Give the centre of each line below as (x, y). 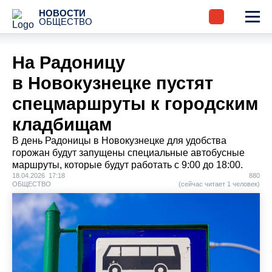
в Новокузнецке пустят (113, 83)
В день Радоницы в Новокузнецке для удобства (119, 141)
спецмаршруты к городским (135, 104)
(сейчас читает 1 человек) (219, 184)
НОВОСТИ (62, 13)
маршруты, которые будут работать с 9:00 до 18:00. (127, 165)
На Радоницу (69, 63)
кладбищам (62, 124)
